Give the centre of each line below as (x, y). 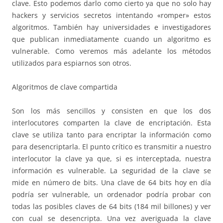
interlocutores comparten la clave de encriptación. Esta (111, 122)
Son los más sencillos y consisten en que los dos (111, 111)
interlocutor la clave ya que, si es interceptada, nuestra (111, 158)
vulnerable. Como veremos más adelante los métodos (111, 51)
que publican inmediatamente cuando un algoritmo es (111, 39)
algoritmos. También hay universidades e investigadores (111, 27)
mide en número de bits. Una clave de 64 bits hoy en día (111, 182)
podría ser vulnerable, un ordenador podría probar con (111, 194)
